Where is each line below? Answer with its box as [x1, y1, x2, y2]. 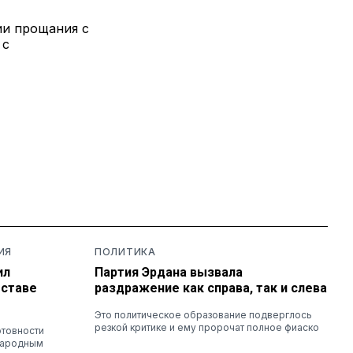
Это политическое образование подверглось [95, 308, 312, 321]
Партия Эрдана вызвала [95, 264, 243, 280]
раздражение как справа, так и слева [95, 280, 327, 295]
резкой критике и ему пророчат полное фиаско [95, 321, 319, 333]
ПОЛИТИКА [95, 245, 156, 258]
